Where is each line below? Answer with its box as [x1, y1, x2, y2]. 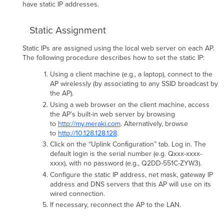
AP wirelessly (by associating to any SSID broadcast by [49, 79, 218, 88]
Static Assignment [29, 24, 106, 37]
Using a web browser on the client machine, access [49, 100, 209, 109]
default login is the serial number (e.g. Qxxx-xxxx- [49, 149, 202, 158]
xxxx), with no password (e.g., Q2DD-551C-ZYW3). [49, 159, 201, 168]
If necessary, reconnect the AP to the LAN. [49, 200, 181, 209]
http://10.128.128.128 [57, 128, 117, 137]
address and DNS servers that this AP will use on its [49, 179, 211, 188]
